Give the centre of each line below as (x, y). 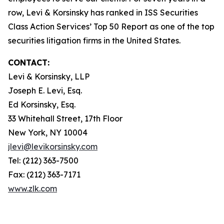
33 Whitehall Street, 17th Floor (65, 118)
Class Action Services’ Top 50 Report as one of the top (111, 26)
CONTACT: (29, 62)
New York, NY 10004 (48, 132)
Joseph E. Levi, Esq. (45, 90)
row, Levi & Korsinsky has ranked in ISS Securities (103, 12)
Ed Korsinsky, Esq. (42, 104)
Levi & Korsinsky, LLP (49, 76)
